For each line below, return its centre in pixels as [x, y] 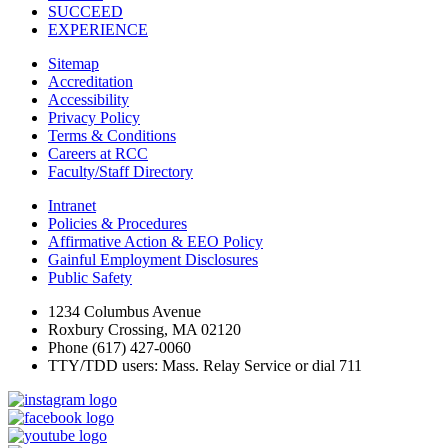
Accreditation [90, 81]
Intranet [72, 205]
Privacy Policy [94, 117]
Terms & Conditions [112, 135]
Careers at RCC [98, 153]
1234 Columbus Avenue [124, 311]
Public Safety [90, 277]
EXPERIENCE [98, 29]
